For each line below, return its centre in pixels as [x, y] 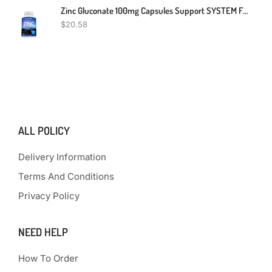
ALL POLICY [44, 130]
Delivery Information [62, 157]
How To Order [48, 258]
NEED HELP [43, 232]
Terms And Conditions [66, 176]
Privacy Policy [49, 195]
